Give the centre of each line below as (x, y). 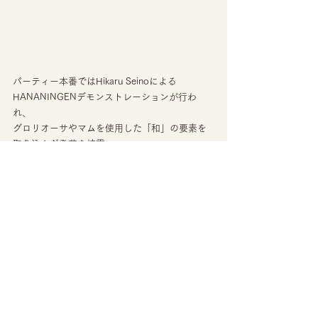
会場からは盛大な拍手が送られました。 (96, 160)
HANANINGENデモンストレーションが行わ (105, 97)
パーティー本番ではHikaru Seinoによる (95, 82)
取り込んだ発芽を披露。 (64, 144)
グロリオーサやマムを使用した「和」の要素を (110, 128)
